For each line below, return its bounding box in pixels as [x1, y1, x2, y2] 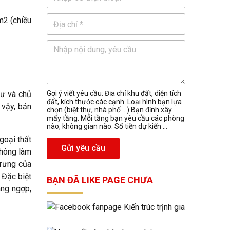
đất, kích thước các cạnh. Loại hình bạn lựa [47, 98, 182, 106]
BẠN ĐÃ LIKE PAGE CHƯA [47, 175, 153, 185]
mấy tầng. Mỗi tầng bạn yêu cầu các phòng [47, 114, 184, 122]
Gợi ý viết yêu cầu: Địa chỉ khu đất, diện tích [47, 89, 181, 98]
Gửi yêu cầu [61, 143, 105, 153]
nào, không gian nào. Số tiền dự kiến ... [47, 122, 167, 130]
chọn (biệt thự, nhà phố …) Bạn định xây [47, 106, 172, 114]
